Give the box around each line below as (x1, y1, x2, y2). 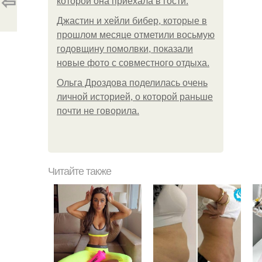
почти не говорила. (57, 106, 139, 116)
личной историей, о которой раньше (57, 92, 213, 102)
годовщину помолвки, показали (57, 44, 193, 54)
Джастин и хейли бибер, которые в (57, 16, 207, 26)
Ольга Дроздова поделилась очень (57, 78, 208, 88)
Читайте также (48, 166, 111, 177)
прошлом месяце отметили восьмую (57, 30, 215, 40)
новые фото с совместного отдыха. (57, 58, 209, 68)
